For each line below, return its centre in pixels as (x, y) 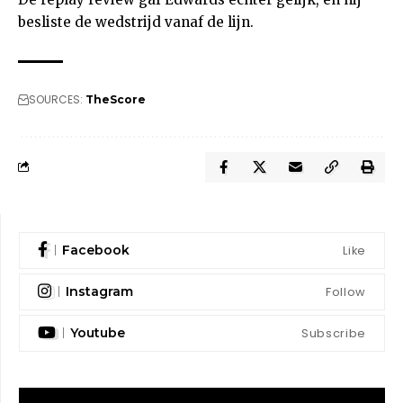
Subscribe (334, 333)
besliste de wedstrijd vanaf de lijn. (136, 22)
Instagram (99, 292)
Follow (346, 291)
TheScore (116, 99)
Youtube (98, 333)
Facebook (96, 251)
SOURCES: (56, 99)
